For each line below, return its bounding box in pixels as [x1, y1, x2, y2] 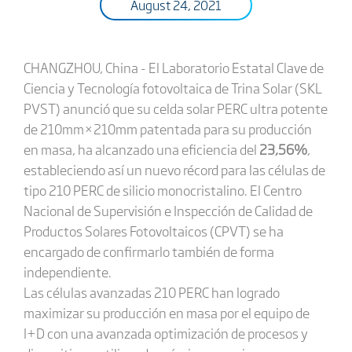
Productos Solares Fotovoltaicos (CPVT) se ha [23, 221, 284, 240]
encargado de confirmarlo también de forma [23, 241, 274, 261]
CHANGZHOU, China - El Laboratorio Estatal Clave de [23, 57, 324, 77]
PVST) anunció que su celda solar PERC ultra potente [23, 98, 328, 118]
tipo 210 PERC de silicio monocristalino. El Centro [23, 180, 302, 200]
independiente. [23, 262, 112, 281]
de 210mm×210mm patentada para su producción [23, 119, 312, 138]
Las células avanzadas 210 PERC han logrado [23, 282, 280, 302]
